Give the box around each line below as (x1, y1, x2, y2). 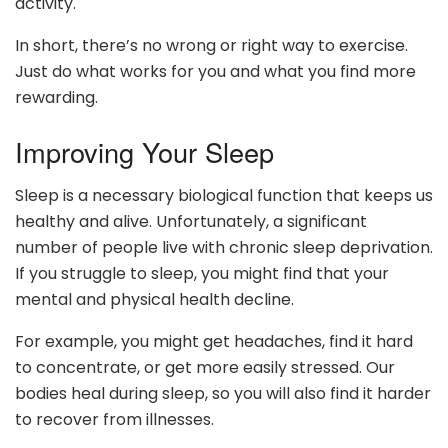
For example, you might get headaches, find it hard (15, 330, 413, 354)
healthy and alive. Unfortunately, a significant (15, 210, 367, 234)
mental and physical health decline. (15, 288, 294, 312)
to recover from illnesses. (15, 408, 214, 432)
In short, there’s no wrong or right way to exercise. (15, 34, 408, 58)
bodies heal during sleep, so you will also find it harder (15, 382, 431, 406)
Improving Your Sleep (15, 131, 274, 171)
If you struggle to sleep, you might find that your (15, 262, 389, 286)
